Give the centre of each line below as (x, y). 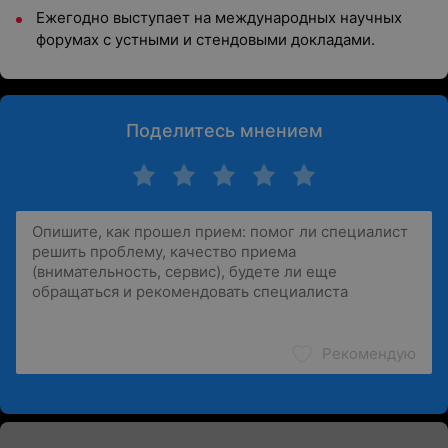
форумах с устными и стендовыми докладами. (205, 39)
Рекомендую (369, 353)
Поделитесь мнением (224, 130)
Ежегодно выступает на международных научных (219, 17)
